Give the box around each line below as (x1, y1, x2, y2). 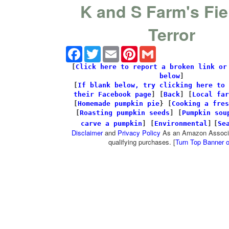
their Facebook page (74, 90, 151, 98)
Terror (148, 22, 195, 46)
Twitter (101, 45, 122, 55)
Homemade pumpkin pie (78, 100, 159, 107)
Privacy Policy (117, 128, 161, 138)
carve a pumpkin (81, 120, 142, 127)
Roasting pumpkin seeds (80, 109, 170, 117)
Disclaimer (71, 128, 103, 138)
